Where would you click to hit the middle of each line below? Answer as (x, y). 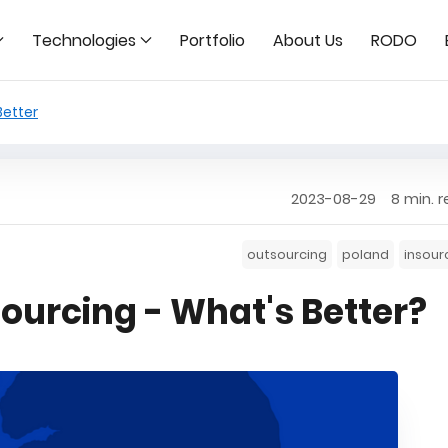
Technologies (84, 40)
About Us (308, 40)
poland (365, 254)
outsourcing (286, 254)
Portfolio (212, 40)
